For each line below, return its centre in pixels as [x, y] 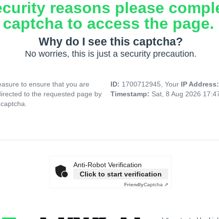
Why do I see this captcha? [110, 42]
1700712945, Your [151, 84]
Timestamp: [131, 94]
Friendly [134, 185]
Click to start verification [121, 174]
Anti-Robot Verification [108, 165]
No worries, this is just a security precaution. [110, 54]
